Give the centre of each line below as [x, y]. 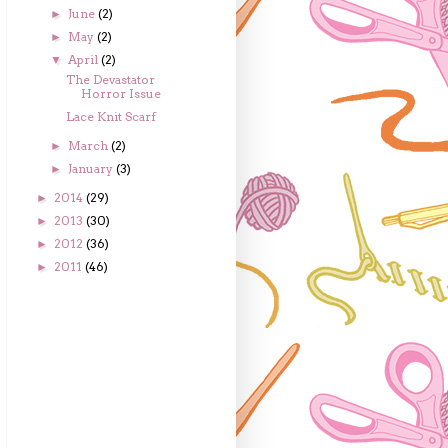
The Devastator [110, 79]
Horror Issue [120, 93]
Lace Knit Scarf [110, 116]
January [92, 168]
